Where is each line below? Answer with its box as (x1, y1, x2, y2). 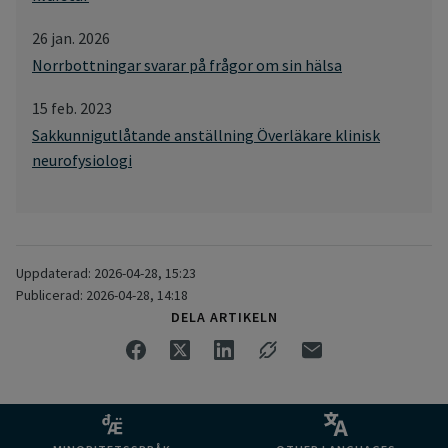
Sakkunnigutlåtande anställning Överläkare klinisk (32, 124, 380, 145)
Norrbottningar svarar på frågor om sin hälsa (32, 54, 342, 75)
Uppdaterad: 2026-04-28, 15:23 (16, 263, 196, 282)
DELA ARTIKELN (170, 307, 278, 326)
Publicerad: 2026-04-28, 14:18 (16, 285, 188, 304)
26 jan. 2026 (32, 27, 110, 48)
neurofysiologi (32, 149, 132, 170)
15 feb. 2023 (32, 97, 112, 118)
